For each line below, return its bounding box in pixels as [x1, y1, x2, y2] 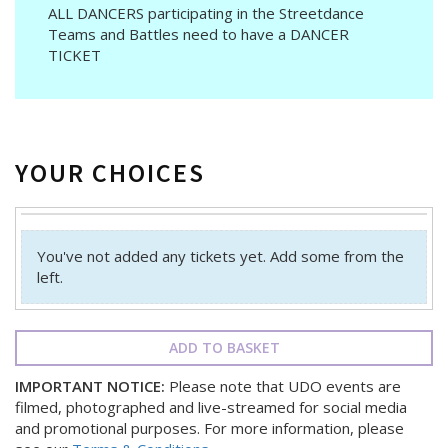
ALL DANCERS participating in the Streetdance [48, 3, 364, 23]
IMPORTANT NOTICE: [15, 376, 165, 396]
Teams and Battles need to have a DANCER [48, 24, 349, 44]
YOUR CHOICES [15, 156, 205, 189]
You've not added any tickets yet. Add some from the [37, 246, 404, 266]
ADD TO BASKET [168, 338, 280, 357]
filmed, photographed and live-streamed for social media [15, 397, 407, 417]
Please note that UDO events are [165, 376, 401, 396]
